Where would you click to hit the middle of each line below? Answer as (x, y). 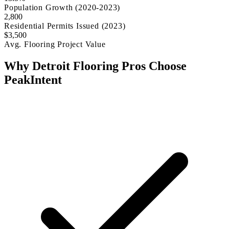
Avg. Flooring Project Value (55, 44)
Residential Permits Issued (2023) (65, 26)
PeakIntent (33, 80)
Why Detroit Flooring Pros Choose (95, 66)
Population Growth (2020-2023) (62, 8)
